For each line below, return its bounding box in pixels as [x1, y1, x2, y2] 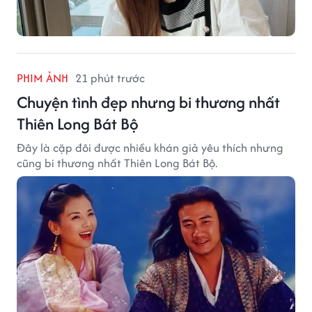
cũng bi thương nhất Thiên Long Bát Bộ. [17, 154, 217, 171]
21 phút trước [75, 69, 145, 86]
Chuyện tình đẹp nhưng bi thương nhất [17, 90, 280, 114]
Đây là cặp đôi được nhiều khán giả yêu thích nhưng [17, 139, 283, 156]
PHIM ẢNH [17, 69, 68, 86]
